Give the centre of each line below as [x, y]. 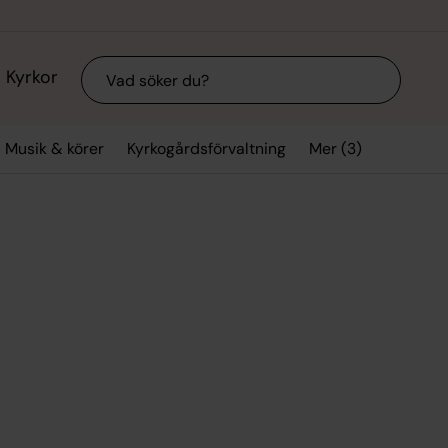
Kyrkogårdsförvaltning [207, 149]
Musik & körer [54, 149]
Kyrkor [31, 77]
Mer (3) [336, 148]
